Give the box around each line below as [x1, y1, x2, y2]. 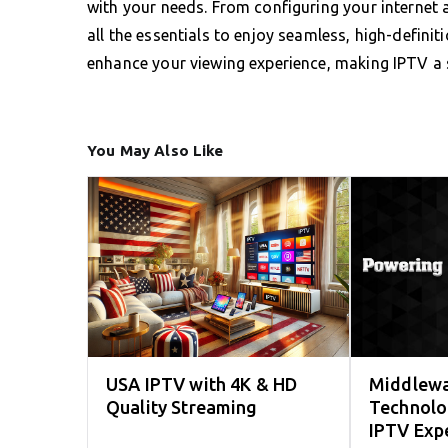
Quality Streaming [106, 397, 258, 418]
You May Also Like [87, 141, 224, 159]
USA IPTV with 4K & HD [106, 374, 298, 395]
